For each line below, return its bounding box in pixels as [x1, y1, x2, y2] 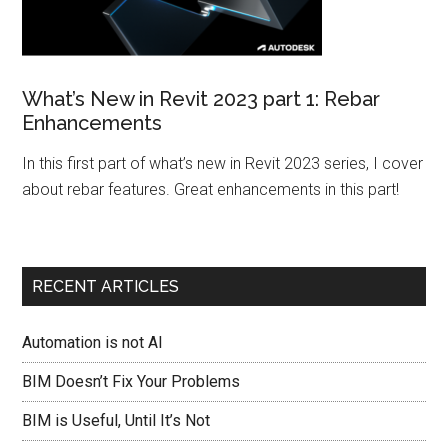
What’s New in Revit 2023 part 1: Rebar [22, 87, 381, 112]
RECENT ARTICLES [32, 277, 180, 297]
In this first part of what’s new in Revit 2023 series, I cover [22, 154, 424, 174]
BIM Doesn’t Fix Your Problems [22, 372, 241, 392]
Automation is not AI [22, 333, 164, 353]
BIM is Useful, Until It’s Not [22, 411, 211, 431]
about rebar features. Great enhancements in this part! [22, 180, 400, 200]
